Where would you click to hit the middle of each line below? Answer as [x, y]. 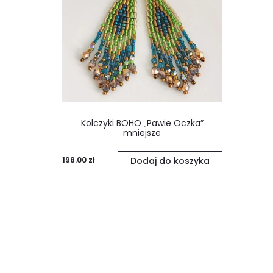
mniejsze [142, 133]
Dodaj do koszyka [170, 161]
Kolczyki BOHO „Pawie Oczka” [142, 123]
